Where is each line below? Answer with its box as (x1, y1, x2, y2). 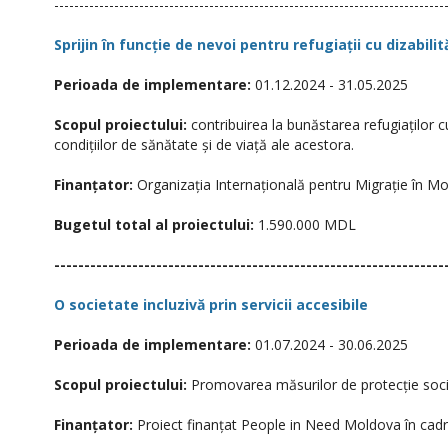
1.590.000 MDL (254, 215, 356, 234)
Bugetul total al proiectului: (54, 215, 254, 234)
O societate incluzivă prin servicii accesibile (54, 295, 368, 314)
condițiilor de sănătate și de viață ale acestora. (54, 135, 354, 154)
